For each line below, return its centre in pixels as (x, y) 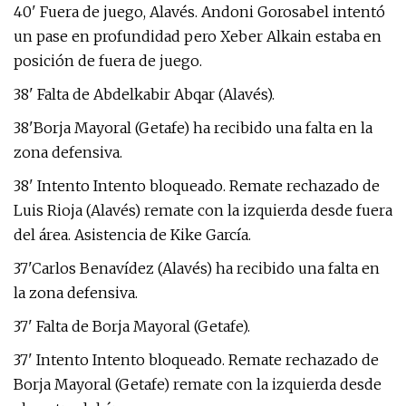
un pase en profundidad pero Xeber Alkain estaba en (198, 36)
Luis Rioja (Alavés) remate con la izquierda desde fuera (203, 210)
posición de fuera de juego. (108, 61)
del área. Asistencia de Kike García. (132, 235)
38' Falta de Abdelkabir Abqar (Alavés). (144, 94)
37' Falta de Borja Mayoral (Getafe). (132, 326)
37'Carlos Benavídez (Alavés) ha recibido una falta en (197, 268)
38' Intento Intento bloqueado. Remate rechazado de (197, 186)
